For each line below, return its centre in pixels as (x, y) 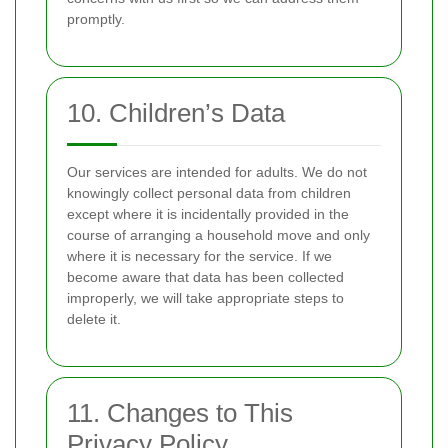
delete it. (94, 319)
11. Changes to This (180, 413)
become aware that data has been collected (205, 277)
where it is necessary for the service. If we (199, 256)
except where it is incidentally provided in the (208, 214)
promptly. (96, 19)
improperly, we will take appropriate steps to (205, 298)
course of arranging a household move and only (218, 235)
